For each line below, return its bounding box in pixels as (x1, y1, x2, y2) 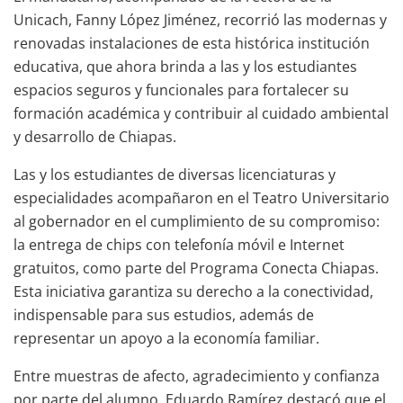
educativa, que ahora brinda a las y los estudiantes (13, 56, 357, 76)
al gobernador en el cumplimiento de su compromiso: (13, 210, 380, 231)
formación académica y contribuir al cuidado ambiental (13, 103, 389, 123)
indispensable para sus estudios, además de (13, 304, 314, 325)
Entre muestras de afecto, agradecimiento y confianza (13, 365, 380, 386)
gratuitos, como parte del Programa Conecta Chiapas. (13, 257, 379, 278)
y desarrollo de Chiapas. (13, 126, 176, 147)
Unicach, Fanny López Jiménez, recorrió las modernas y (13, 9, 387, 30)
